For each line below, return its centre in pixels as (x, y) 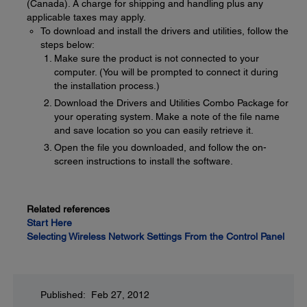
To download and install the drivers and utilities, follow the (164, 31)
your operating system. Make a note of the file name (167, 116)
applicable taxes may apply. (86, 17)
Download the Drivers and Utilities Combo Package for (171, 103)
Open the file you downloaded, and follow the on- (160, 147)
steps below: (67, 45)
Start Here (49, 223)
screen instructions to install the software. (144, 161)
